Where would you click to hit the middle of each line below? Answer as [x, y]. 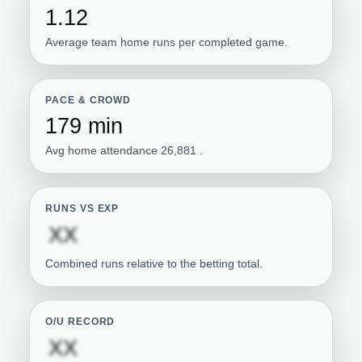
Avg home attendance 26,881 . [124, 151]
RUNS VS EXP [82, 209]
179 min [84, 125]
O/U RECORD [80, 322]
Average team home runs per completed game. [167, 42]
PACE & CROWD [88, 101]
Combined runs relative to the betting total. [154, 263]
